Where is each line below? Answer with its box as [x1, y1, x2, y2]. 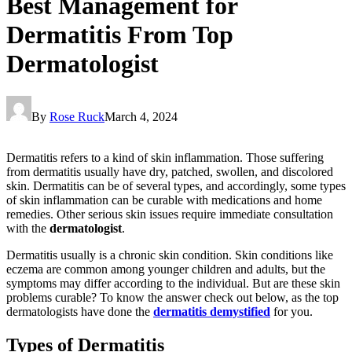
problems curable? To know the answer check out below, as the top [6, 290, 339, 304]
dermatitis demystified [153, 304, 270, 318]
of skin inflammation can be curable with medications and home [6, 192, 322, 207]
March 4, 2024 [104, 109, 178, 123]
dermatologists [6, 304, 78, 318]
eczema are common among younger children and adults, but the [6, 262, 325, 276]
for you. [270, 304, 316, 318]
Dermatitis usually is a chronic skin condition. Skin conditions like [6, 247, 333, 262]
